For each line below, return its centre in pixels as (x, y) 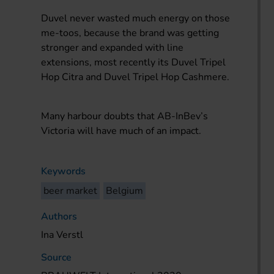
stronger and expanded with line (113, 47)
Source (57, 257)
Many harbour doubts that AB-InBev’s (125, 116)
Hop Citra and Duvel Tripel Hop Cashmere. (135, 77)
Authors (59, 216)
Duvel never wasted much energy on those (136, 18)
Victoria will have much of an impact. (121, 131)
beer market (71, 191)
